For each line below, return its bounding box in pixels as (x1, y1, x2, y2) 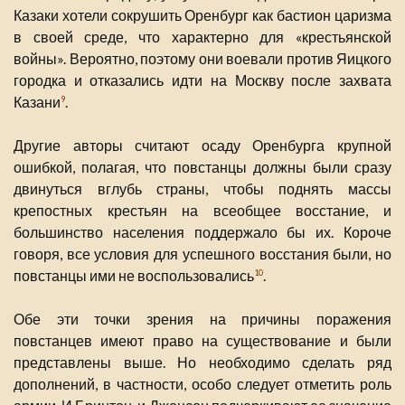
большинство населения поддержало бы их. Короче (14, 222, 391, 240)
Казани (14, 92, 61, 110)
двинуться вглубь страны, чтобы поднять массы (14, 179, 391, 197)
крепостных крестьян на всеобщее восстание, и (14, 201, 391, 219)
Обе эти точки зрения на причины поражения (14, 309, 391, 327)
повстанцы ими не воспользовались (14, 266, 254, 284)
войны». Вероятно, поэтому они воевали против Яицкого (14, 49, 391, 67)
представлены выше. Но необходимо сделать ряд (14, 353, 391, 371)
